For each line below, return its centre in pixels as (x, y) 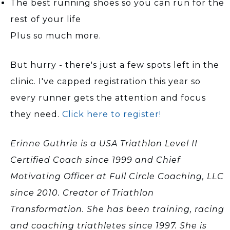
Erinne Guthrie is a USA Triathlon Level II (104, 143)
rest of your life (46, 19)
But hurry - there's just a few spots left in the (115, 65)
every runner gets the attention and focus (108, 98)
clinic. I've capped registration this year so (106, 81)
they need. (36, 114)
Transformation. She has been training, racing (117, 209)
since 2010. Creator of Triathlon (82, 193)
